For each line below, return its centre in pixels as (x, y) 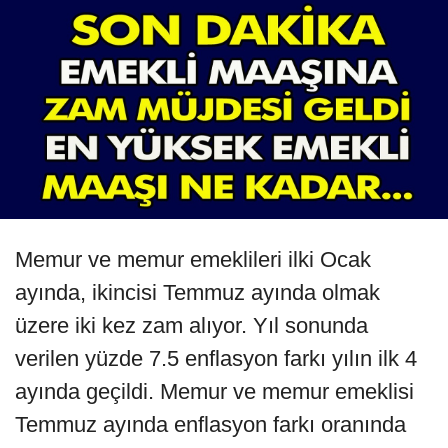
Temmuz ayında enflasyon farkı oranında (210, 425)
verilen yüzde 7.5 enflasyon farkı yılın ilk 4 (216, 359)
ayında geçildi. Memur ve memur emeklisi (214, 392)
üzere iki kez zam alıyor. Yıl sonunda (191, 326)
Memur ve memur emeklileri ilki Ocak (193, 260)
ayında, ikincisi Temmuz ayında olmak (197, 293)
